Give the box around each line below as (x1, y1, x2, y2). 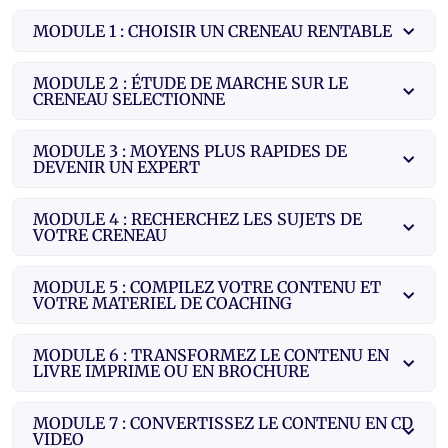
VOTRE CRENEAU (33, 224, 167, 245)
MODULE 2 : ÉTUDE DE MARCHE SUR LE (33, 72, 348, 93)
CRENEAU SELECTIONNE (33, 88, 225, 109)
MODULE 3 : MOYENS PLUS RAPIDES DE (33, 140, 347, 161)
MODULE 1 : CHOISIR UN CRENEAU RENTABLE (33, 20, 392, 41)
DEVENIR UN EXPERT (33, 156, 200, 177)
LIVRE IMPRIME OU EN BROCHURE (33, 360, 309, 381)
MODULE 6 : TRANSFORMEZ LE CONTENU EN (33, 344, 389, 365)
